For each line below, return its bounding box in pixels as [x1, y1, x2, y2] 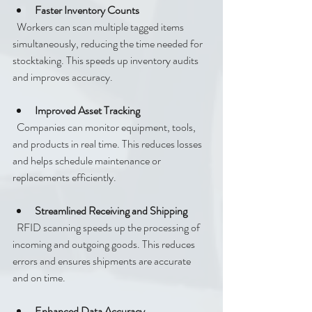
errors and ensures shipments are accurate [13, 253, 193, 270]
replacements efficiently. [13, 169, 116, 186]
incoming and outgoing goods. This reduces [13, 236, 197, 253]
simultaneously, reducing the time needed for [13, 36, 205, 52]
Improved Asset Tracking [35, 102, 140, 119]
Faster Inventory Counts [35, 2, 139, 19]
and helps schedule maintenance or [13, 153, 163, 169]
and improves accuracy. [13, 69, 113, 86]
